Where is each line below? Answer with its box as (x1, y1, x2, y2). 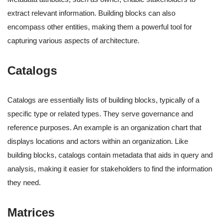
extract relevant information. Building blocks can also (7, 9, 175, 18)
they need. (7, 178, 41, 187)
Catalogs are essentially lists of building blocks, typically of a (7, 96, 199, 105)
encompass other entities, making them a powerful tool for (7, 23, 192, 31)
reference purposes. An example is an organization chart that (7, 123, 201, 132)
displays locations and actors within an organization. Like (7, 137, 188, 146)
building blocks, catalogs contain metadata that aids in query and (7, 151, 213, 160)
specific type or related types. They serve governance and (7, 110, 193, 118)
